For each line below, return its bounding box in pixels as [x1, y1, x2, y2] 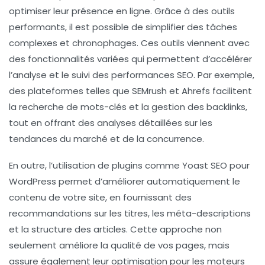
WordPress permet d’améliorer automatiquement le [9, 174, 240, 188]
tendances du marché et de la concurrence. [9, 132, 204, 145]
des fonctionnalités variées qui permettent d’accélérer [9, 52, 252, 65]
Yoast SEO [182, 159, 227, 172]
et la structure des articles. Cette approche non [9, 222, 222, 235]
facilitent [210, 84, 252, 97]
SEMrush [132, 84, 167, 97]
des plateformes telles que [9, 84, 132, 97]
